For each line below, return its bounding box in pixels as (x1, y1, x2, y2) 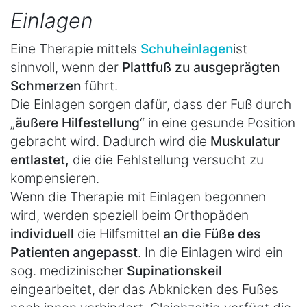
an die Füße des (163, 225, 260, 242)
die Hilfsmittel (77, 225, 163, 242)
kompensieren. (10, 169, 99, 186)
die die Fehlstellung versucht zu (69, 151, 264, 168)
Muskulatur (210, 132, 280, 149)
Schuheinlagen (140, 40, 233, 57)
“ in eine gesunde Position (140, 114, 295, 131)
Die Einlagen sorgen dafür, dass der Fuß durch (10, 95, 291, 112)
